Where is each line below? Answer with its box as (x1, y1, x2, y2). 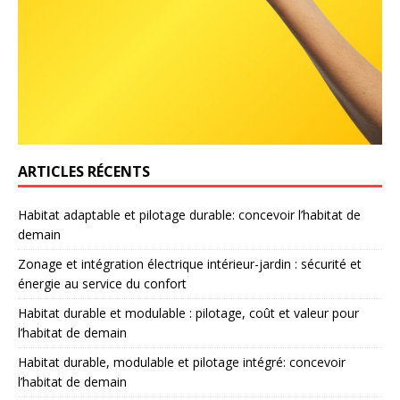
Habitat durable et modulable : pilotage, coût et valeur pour (18, 304, 359, 322)
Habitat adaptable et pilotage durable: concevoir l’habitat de (18, 206, 361, 224)
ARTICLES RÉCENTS (18, 162, 150, 182)
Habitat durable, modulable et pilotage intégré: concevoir (18, 354, 346, 371)
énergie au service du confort (18, 275, 187, 293)
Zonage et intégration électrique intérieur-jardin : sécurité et (18, 255, 362, 273)
